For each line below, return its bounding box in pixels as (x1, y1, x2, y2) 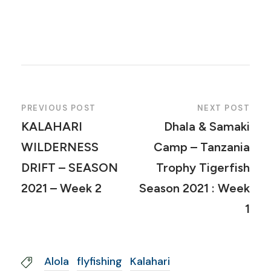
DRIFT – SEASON (21, 160, 118, 175)
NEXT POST (197, 103, 250, 113)
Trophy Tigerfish (156, 160, 250, 175)
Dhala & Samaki (164, 119, 250, 134)
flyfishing (77, 254, 122, 269)
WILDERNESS (21, 140, 99, 154)
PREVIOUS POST (21, 103, 96, 113)
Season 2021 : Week (139, 181, 250, 195)
